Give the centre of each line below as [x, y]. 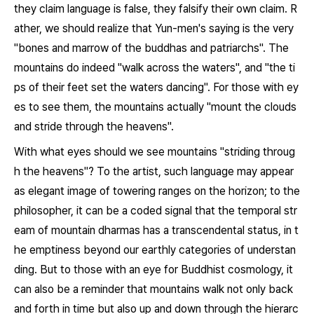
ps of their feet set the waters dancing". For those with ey [156, 87]
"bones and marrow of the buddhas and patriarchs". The [151, 48]
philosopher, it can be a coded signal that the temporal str [156, 211]
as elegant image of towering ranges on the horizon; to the [157, 191]
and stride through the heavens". [94, 127]
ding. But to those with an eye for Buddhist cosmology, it [153, 269]
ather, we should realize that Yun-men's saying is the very [154, 28]
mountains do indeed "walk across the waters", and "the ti [155, 68]
